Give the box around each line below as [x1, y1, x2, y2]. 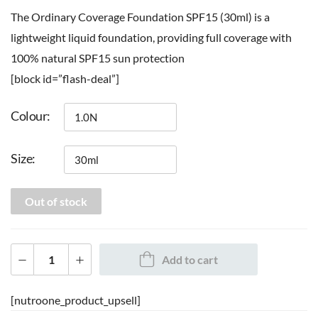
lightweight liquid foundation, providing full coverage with [11, 30, 292, 44]
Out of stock [25, 194, 87, 208]
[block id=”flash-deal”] [11, 71, 119, 85]
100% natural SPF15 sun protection [11, 50, 185, 65]
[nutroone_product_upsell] [11, 292, 141, 307]
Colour [11, 107, 48, 124]
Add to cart [162, 252, 218, 266]
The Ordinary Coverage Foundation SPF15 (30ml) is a [11, 9, 270, 23]
